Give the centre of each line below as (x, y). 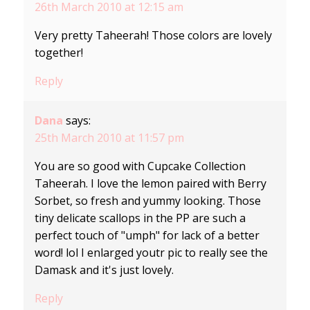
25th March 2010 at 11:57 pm (109, 137)
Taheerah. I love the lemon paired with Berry (150, 183)
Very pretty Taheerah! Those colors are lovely (153, 35)
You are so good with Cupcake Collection (140, 166)
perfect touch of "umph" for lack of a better (147, 235)
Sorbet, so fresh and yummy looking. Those (147, 200)
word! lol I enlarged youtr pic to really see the (151, 252)
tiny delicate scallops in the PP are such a (140, 218)
